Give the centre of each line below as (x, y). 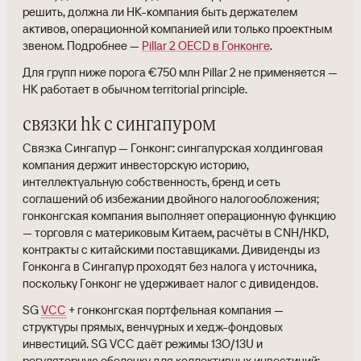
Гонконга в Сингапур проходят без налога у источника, (170, 266)
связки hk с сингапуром (119, 124)
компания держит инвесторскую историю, (136, 164)
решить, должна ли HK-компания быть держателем (160, 11)
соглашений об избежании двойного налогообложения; (171, 198)
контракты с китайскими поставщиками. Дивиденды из (171, 249)
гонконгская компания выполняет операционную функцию (179, 215)
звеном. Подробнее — (82, 45)
